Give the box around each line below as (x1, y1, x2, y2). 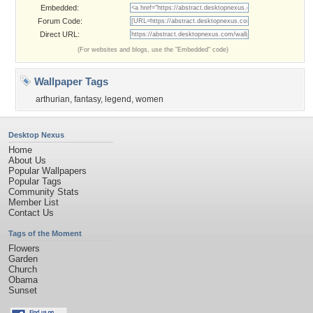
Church (8, 264, 37, 275)
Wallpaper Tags (31, 75, 108, 87)
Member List (8, 197, 59, 208)
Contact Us (8, 208, 54, 218)
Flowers (8, 243, 40, 254)
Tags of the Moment (8, 229, 82, 238)
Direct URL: (40, 30, 80, 38)
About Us (8, 155, 46, 166)
